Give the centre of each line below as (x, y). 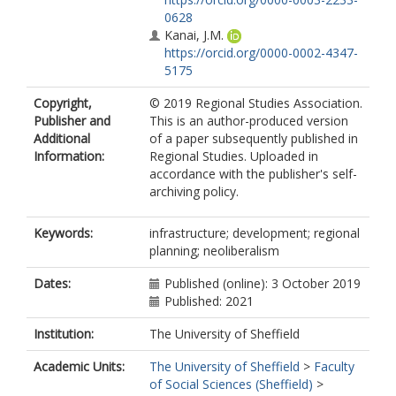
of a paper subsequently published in (254, 138)
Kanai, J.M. (194, 35)
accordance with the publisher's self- (253, 174)
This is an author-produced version (249, 121)
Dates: (52, 283)
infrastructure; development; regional (255, 233)
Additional (62, 138)
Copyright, (63, 103)
